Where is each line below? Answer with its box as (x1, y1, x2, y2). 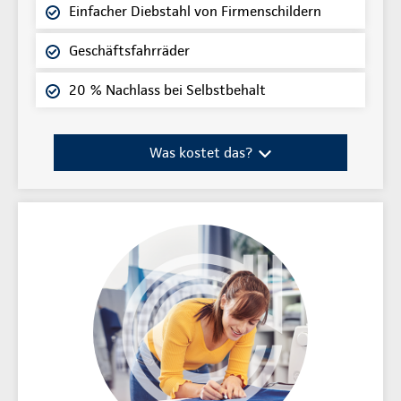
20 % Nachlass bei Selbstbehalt (69, 81, 266, 99)
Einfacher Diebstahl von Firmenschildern (69, 3, 321, 21)
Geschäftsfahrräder (69, 42, 190, 60)
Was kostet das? (149, 144, 252, 162)
